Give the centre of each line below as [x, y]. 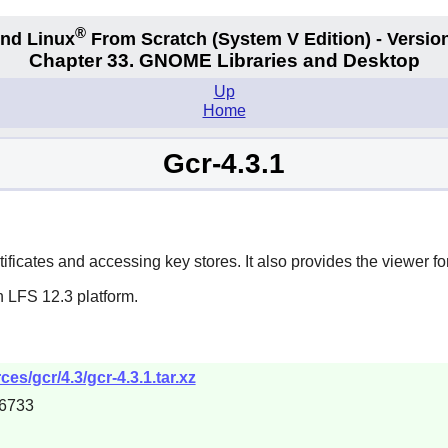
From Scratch [149, 38]
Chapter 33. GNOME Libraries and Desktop [224, 61]
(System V [255, 38]
